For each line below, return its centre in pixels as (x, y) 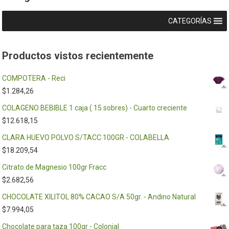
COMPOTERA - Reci (34, 78)
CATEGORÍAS (190, 21)
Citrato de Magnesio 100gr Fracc (54, 167)
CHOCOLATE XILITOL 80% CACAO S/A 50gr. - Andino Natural (99, 197)
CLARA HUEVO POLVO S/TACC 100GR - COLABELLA (86, 138)
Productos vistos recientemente (78, 56)
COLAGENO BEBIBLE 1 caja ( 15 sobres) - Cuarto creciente (95, 108)
